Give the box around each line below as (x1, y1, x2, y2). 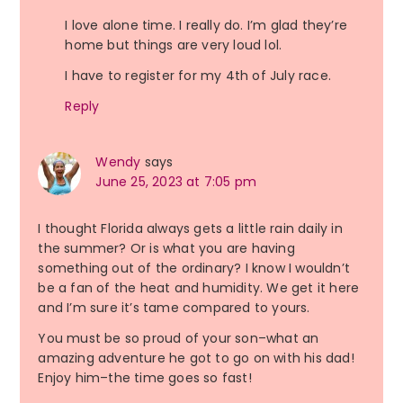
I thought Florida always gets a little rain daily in (38, 219, 343, 238)
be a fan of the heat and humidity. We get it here (38, 279, 360, 298)
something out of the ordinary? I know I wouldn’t (38, 259, 350, 278)
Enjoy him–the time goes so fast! (38, 369, 252, 388)
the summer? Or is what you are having (38, 239, 295, 258)
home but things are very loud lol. (65, 36, 282, 55)
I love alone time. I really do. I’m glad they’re (65, 16, 347, 35)
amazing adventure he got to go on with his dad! (38, 349, 354, 368)
